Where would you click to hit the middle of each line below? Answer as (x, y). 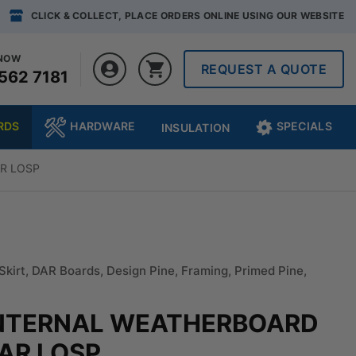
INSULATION (195, 127)
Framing (205, 270)
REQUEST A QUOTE (263, 69)
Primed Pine (269, 270)
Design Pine (141, 270)
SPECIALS (304, 126)
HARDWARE (103, 126)
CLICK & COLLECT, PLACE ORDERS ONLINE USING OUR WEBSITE (187, 16)
